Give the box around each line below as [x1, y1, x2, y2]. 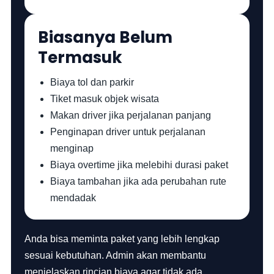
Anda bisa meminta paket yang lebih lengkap [24, 234, 220, 244]
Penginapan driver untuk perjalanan [50, 127, 206, 137]
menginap [50, 143, 94, 154]
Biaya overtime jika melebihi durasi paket [50, 160, 229, 170]
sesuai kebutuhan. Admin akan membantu [24, 250, 207, 261]
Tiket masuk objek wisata [50, 94, 160, 104]
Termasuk [38, 46, 123, 68]
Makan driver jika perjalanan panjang [50, 110, 212, 120]
